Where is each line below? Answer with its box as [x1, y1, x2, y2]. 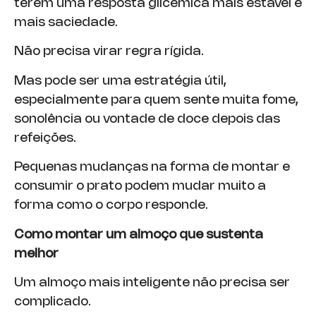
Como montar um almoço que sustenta [14, 229, 263, 241]
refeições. [14, 132, 76, 144]
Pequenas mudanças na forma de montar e [14, 162, 290, 174]
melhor [14, 248, 59, 260]
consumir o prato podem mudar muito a [14, 181, 266, 193]
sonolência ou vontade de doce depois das [14, 113, 280, 125]
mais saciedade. [14, 16, 118, 28]
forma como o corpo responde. [14, 200, 208, 212]
